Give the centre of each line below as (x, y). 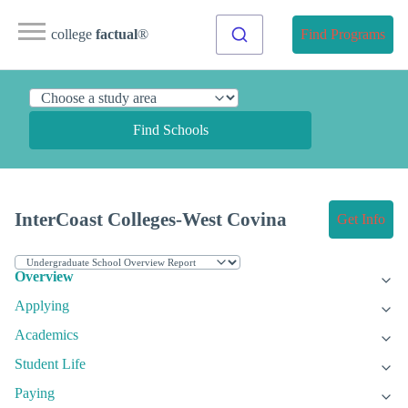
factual (117, 34)
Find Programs (343, 34)
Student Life (50, 364)
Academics (46, 335)
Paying (35, 393)
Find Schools (170, 130)
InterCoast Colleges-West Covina (151, 219)
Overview (44, 277)
